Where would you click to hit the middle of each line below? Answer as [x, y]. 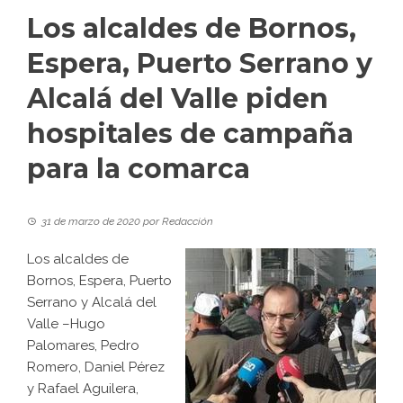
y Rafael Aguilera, [83, 389]
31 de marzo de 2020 [91, 222]
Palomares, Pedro [83, 346]
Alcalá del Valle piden [178, 99]
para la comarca [139, 169]
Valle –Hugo [66, 324]
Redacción [188, 222]
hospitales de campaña [190, 134]
